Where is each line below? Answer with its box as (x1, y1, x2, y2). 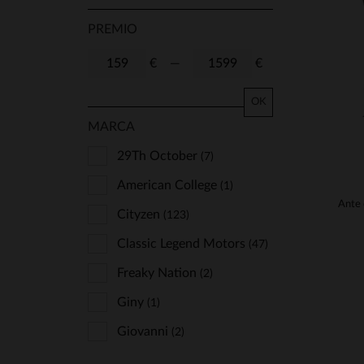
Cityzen (117, 208, 163, 221)
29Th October (117, 149, 201, 162)
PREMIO (88, 23, 137, 36)
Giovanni (117, 325, 171, 338)
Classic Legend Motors (117, 237, 249, 250)
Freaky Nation (117, 266, 200, 279)
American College (117, 179, 220, 192)
